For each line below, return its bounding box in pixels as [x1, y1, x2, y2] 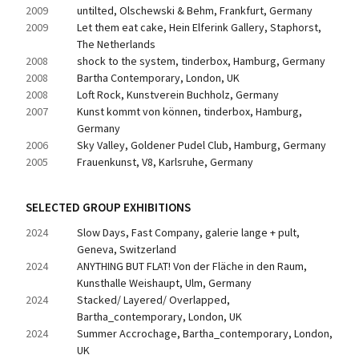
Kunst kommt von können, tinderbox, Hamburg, [77, 104, 302, 119]
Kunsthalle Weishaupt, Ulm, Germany [77, 276, 252, 290]
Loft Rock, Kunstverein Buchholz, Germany [77, 87, 279, 102]
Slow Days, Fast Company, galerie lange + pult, [77, 225, 300, 240]
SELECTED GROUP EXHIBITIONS [26, 200, 191, 215]
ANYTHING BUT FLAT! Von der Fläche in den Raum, [77, 259, 307, 273]
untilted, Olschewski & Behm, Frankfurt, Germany [77, 3, 313, 18]
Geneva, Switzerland [77, 242, 176, 256]
